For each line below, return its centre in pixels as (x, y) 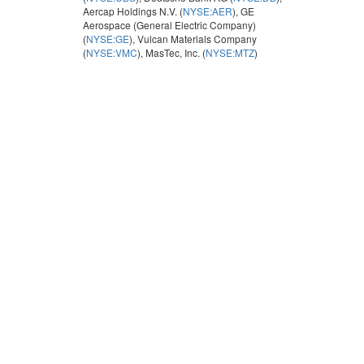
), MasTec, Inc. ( (171, 52)
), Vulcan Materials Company (193, 39)
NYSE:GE (108, 39)
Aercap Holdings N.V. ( (133, 11)
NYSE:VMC (112, 52)
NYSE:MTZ (230, 52)
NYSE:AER (208, 11)
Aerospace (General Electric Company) (169, 25)
